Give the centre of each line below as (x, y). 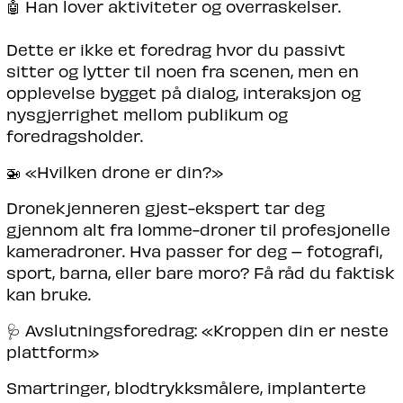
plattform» (52, 351)
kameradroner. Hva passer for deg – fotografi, (194, 250)
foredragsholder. (74, 135)
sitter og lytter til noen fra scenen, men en (182, 70)
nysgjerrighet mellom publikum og (147, 113)
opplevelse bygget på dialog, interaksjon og (183, 92)
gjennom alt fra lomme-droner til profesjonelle (198, 228)
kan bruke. (48, 293)
